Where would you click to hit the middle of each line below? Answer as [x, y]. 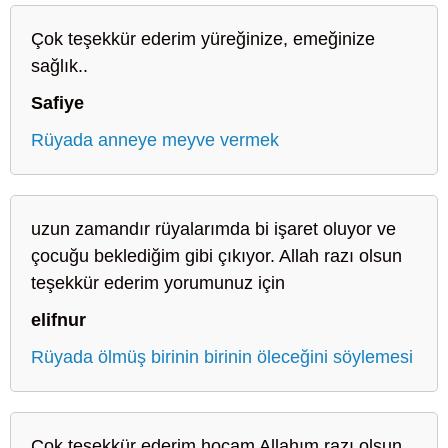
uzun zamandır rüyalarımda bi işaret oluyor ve [213, 228]
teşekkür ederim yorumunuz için [158, 282]
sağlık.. [59, 65]
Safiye [57, 102]
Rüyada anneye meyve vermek [155, 139]
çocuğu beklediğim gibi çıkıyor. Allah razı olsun [216, 255]
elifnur [58, 319]
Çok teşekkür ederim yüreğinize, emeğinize [203, 38]
